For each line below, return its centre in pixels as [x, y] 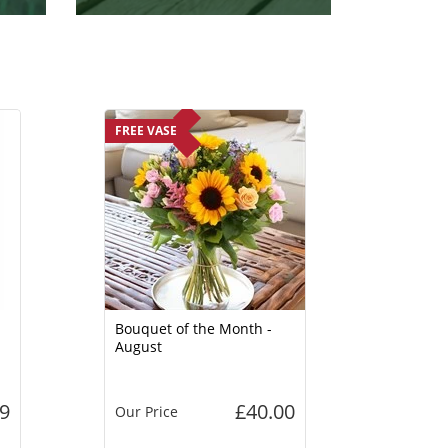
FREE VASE [145, 130]
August [138, 346]
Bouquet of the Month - [193, 328]
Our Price [146, 411]
